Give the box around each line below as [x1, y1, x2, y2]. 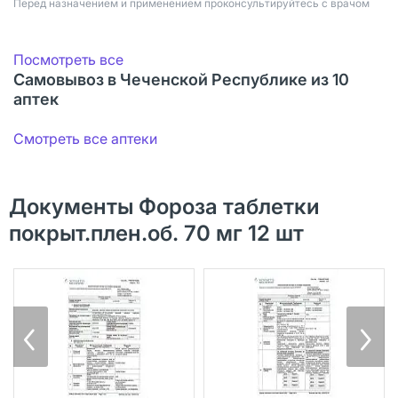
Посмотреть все [13, 50, 123, 68]
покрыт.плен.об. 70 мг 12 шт [9, 219, 304, 246]
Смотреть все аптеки [13, 129, 157, 147]
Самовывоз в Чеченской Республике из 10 [13, 69, 349, 89]
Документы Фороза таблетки [9, 193, 320, 219]
